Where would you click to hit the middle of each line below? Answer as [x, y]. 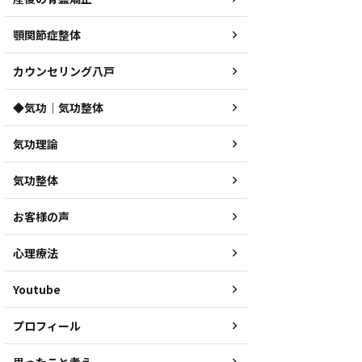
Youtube [37, 289]
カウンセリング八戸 [64, 71]
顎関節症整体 [47, 35]
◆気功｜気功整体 [58, 107]
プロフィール [47, 326]
